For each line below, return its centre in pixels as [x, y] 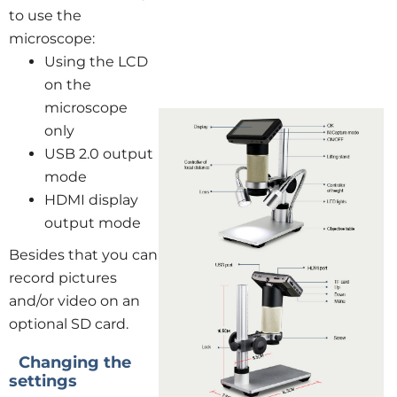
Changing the [70, 362]
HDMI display [91, 200]
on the [68, 85]
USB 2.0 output [99, 154]
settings [43, 381]
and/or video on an [74, 301]
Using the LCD [96, 62]
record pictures [63, 278]
